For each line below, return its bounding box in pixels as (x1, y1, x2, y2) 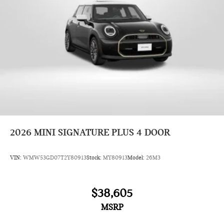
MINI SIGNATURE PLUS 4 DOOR (34, 126, 170, 138)
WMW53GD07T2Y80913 (23, 154, 86, 161)
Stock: (86, 154, 103, 161)
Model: (127, 154, 146, 161)
